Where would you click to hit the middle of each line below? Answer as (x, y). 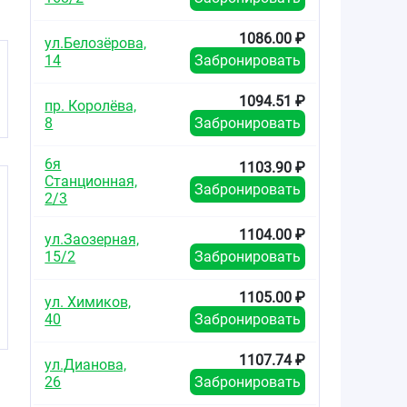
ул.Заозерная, (92, 239)
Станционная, (91, 181)
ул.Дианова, (86, 364)
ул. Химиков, (88, 302)
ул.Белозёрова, (96, 43)
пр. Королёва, (91, 105)
